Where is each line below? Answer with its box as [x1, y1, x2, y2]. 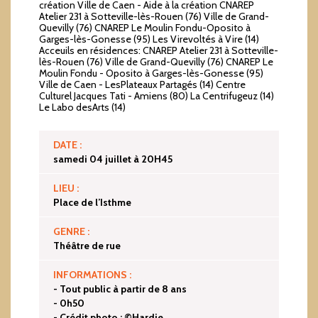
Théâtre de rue [53, 238, 121, 252]
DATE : [53, 138, 82, 151]
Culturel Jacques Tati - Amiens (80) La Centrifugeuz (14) [39, 89, 274, 102]
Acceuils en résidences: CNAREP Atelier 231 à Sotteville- [39, 43, 278, 57]
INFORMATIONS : [53, 268, 131, 281]
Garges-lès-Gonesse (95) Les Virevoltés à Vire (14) [39, 32, 259, 45]
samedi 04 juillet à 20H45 [53, 152, 172, 165]
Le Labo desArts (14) [39, 100, 126, 114]
